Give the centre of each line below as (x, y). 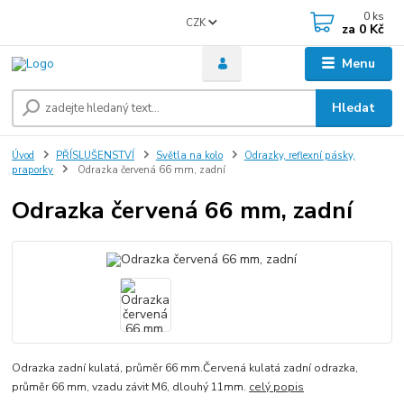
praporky (33, 170)
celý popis (277, 387)
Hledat (354, 108)
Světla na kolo (189, 156)
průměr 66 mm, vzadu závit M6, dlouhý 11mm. (131, 387)
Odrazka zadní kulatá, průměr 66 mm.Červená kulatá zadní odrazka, (185, 368)
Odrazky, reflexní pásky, (299, 156)
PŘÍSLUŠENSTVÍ (95, 156)
